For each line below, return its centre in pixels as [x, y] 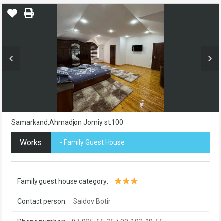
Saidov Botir [92, 201]
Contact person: [42, 201]
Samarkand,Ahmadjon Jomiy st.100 [67, 122]
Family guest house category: [63, 181]
